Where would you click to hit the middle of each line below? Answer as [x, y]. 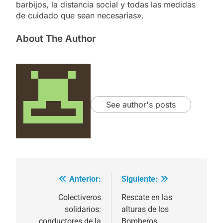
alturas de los [145, 209]
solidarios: [83, 209]
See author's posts [141, 105]
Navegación [57, 181]
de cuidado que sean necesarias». [80, 15]
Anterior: [85, 179]
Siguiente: [140, 179]
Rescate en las [147, 197]
